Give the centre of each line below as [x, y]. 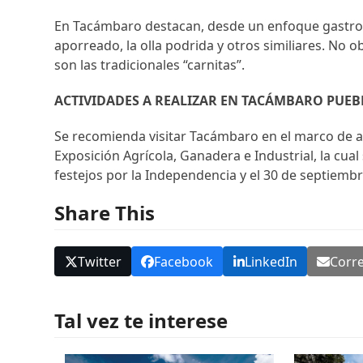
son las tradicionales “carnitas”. [150, 65]
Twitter [99, 261]
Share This [105, 213]
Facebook [184, 261]
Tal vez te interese [141, 320]
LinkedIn [271, 261]
